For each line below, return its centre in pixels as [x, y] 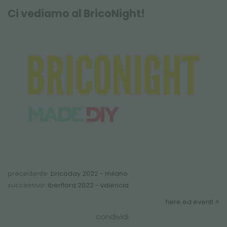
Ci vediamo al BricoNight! [76, 13]
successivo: [28, 185]
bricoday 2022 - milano [89, 174]
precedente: [29, 174]
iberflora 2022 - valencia [88, 185]
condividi [112, 217]
